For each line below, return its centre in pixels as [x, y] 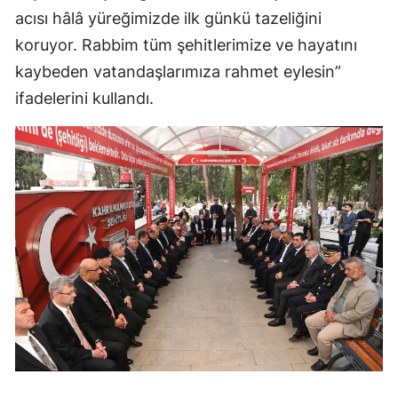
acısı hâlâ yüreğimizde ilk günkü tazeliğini [168, 19]
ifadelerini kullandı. [84, 99]
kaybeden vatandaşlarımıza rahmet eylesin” [178, 72]
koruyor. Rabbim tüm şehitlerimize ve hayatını [186, 45]
